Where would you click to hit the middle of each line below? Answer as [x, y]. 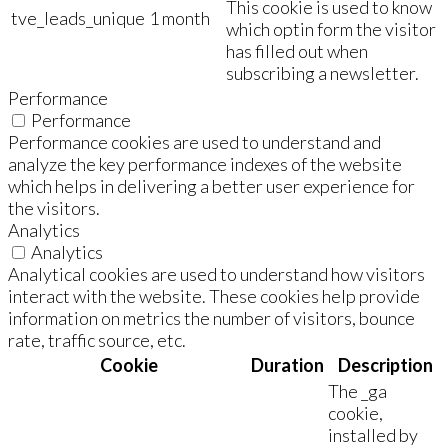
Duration [287, 364]
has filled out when [297, 50]
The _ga [357, 390]
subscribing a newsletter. [322, 72]
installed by [373, 434]
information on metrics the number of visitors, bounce [211, 317]
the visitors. [54, 207]
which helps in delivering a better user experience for [211, 185]
